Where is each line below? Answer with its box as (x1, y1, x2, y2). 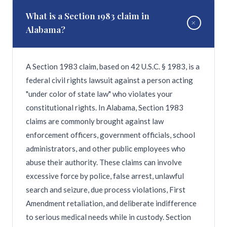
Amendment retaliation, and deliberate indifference (26, 199, 197, 208)
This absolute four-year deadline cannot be (26, 5, 170, 14)
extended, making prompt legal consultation (26, 18, 172, 27)
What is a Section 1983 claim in (26, 10, 149, 21)
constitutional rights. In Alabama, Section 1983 (26, 103, 183, 112)
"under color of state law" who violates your (26, 89, 173, 98)
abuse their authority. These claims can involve (26, 158, 182, 167)
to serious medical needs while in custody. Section (26, 212, 191, 221)
